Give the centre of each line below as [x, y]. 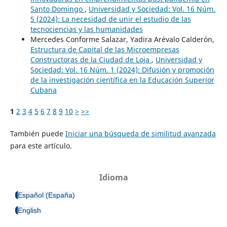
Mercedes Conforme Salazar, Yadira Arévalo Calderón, [122, 39]
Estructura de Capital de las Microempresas [105, 49]
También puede [37, 133]
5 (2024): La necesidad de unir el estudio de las [110, 19]
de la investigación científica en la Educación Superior [122, 80]
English [29, 210]
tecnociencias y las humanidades [86, 29]
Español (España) [46, 195]
